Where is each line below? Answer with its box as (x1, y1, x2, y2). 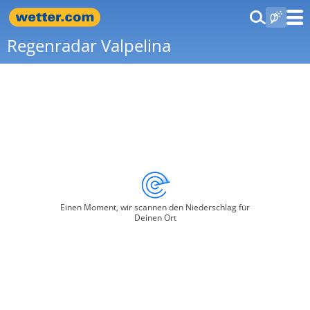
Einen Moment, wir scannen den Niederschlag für (60, 201, 250, 213)
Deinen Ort (134, 212, 176, 224)
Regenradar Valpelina (7, 34, 171, 57)
